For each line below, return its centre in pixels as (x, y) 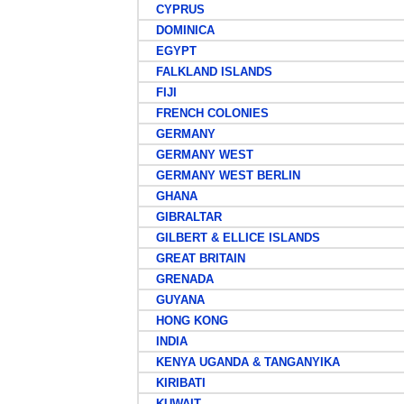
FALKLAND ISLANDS (207, 72)
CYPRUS (173, 9)
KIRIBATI (173, 383)
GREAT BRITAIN (193, 258)
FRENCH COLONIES (205, 113)
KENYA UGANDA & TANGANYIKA (240, 362)
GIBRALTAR (181, 217)
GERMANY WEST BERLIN (220, 175)
